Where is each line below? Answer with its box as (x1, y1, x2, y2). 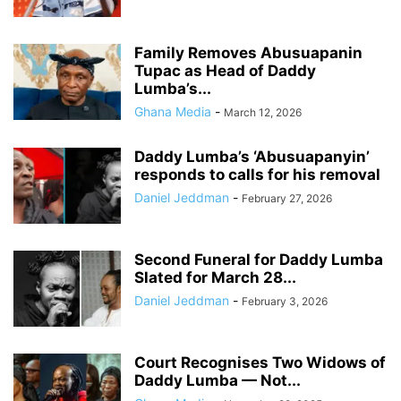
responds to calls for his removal (134, 166, 380, 183)
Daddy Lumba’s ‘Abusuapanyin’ (134, 148, 370, 166)
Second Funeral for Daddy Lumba (134, 251, 383, 269)
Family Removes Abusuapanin (134, 44, 363, 62)
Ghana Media (134, 104, 211, 119)
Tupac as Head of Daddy (134, 62, 316, 80)
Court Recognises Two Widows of (134, 354, 386, 371)
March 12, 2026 (224, 106, 302, 119)
